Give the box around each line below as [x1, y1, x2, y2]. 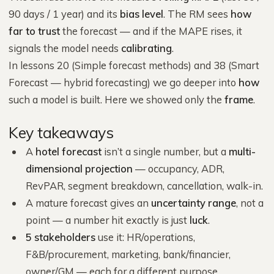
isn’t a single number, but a [102, 145, 229, 158]
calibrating [121, 42, 172, 54]
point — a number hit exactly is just [26, 213, 190, 226]
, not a [236, 196, 264, 209]
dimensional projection [26, 162, 133, 175]
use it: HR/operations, [95, 231, 195, 243]
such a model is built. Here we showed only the [9, 93, 224, 106]
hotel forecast [35, 145, 102, 158]
